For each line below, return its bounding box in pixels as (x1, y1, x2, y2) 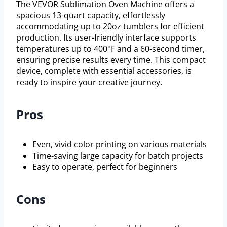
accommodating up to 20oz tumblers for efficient (16, 20, 204, 32)
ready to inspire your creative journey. (16, 76, 162, 88)
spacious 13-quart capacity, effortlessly (16, 9, 165, 21)
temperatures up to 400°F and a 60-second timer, (16, 43, 205, 54)
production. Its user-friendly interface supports (16, 31, 196, 43)
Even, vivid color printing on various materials (32, 138, 207, 150)
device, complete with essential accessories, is (16, 65, 192, 77)
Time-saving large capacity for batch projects (32, 149, 203, 161)
